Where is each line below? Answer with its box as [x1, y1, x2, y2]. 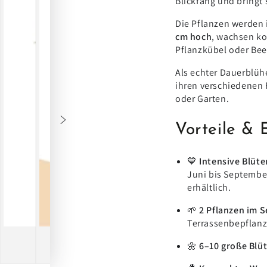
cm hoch [175, 30, 212, 44]
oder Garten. [175, 92, 229, 105]
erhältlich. [187, 181, 231, 194]
